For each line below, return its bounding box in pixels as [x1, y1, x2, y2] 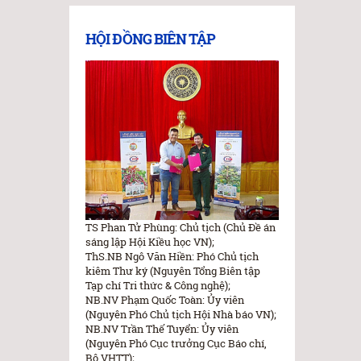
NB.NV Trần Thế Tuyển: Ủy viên [85, 322, 239, 337]
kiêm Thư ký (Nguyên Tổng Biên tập [85, 263, 260, 279]
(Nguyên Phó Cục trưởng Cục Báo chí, [85, 336, 267, 351]
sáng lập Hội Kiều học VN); [85, 234, 214, 250]
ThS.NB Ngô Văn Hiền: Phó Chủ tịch [85, 249, 259, 264]
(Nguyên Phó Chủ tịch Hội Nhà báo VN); [85, 307, 276, 322]
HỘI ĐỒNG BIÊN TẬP [85, 29, 215, 49]
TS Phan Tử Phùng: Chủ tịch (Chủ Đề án [85, 220, 276, 235]
